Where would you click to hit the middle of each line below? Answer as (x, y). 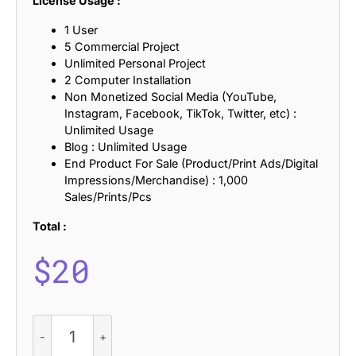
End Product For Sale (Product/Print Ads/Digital (191, 163)
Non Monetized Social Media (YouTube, (170, 96)
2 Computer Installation (128, 79)
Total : (50, 226)
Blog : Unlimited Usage (126, 146)
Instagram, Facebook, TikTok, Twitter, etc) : (180, 113)
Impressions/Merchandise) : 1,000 (156, 180)
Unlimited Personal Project (135, 63)
